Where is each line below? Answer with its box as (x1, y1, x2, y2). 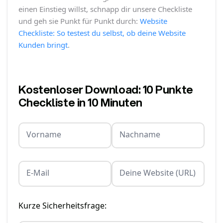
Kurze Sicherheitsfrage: (18, 200, 107, 211)
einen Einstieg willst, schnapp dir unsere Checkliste (18, 3, 192, 14)
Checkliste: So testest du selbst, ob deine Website (18, 27, 186, 38)
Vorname (26, 129, 61, 140)
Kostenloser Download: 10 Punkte (18, 81, 193, 97)
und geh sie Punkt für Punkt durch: (18, 15, 140, 26)
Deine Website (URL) (119, 167, 196, 179)
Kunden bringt (18, 39, 68, 50)
